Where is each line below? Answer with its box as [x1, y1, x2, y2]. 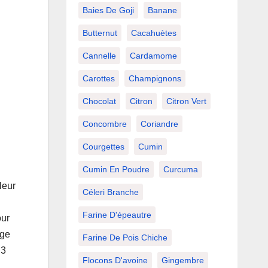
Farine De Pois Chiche [82, 233, 167, 243]
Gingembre [161, 255, 204, 266]
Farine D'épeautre [82, 210, 151, 220]
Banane [147, 5, 177, 16]
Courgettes [82, 142, 124, 152]
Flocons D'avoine [82, 255, 148, 266]
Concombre [82, 119, 127, 129]
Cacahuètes [130, 28, 176, 38]
